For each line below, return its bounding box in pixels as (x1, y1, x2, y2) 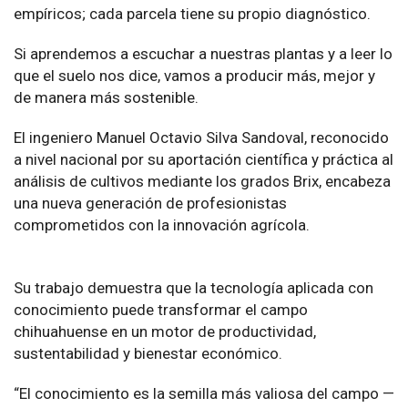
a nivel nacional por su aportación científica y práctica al (14, 150, 393, 169)
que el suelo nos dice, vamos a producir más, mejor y (14, 66, 375, 86)
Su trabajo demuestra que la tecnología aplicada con (14, 279, 373, 298)
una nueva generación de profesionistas (14, 194, 287, 213)
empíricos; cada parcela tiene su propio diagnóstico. (14, 5, 374, 24)
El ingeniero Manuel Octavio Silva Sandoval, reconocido (14, 128, 389, 148)
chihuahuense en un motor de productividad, (14, 322, 316, 342)
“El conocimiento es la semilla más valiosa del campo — (14, 384, 394, 403)
